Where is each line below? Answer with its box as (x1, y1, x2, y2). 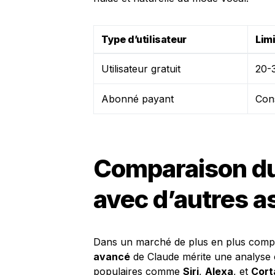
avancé (93, 250, 130, 263)
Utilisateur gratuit (101, 63, 180, 75)
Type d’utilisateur (101, 33, 187, 45)
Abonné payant (101, 93, 174, 105)
